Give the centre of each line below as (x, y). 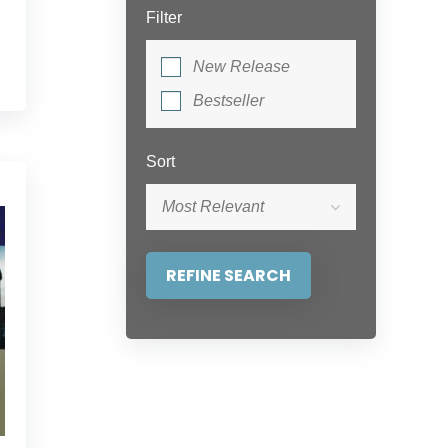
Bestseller (228, 100)
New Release (241, 66)
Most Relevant (213, 206)
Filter (164, 17)
